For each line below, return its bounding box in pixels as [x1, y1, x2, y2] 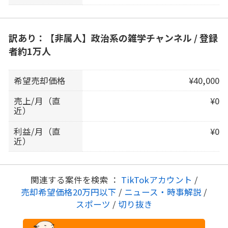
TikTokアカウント [121, 173, 194, 186]
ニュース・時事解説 [122, 185, 204, 198]
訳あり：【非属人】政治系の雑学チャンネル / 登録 [8, 31, 218, 44]
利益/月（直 [14, 125, 61, 137]
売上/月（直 [14, 95, 61, 107]
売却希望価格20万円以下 [21, 185, 119, 198]
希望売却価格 [14, 74, 66, 87]
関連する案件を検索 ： [30, 173, 121, 186]
